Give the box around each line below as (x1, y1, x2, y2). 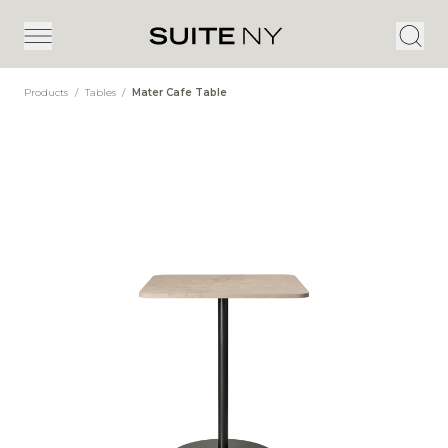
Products (24, 86, 71, 99)
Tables (84, 86, 119, 99)
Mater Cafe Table (132, 86, 228, 99)
